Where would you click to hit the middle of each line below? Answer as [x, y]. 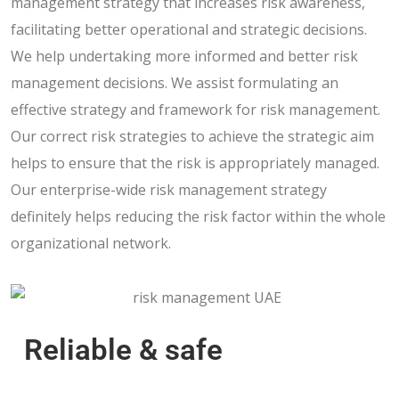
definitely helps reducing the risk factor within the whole [198, 216]
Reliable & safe [123, 350]
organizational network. [91, 243]
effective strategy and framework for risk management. [195, 109]
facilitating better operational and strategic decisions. [189, 29]
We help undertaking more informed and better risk [184, 56]
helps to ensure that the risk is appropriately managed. [195, 163]
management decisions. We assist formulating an [175, 82]
